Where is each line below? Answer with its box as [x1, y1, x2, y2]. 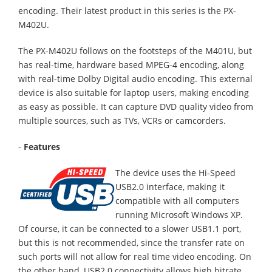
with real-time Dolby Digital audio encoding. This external [18, 73, 253, 84]
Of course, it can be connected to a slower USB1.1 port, [18, 223, 241, 234]
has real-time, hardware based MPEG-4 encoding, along [18, 59, 244, 70]
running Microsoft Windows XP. [115, 209, 243, 220]
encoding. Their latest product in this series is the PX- [18, 5, 236, 16]
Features [21, 141, 60, 152]
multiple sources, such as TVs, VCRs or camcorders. [18, 115, 226, 126]
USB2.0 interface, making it [115, 181, 225, 192]
